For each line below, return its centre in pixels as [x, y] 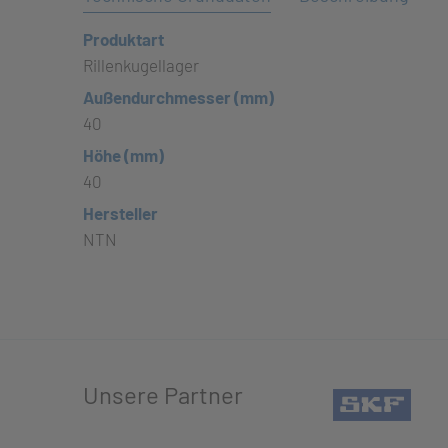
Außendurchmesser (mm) [178, 97]
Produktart [123, 39]
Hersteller [120, 213]
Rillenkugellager [141, 65]
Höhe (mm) [123, 155]
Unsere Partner [163, 394]
